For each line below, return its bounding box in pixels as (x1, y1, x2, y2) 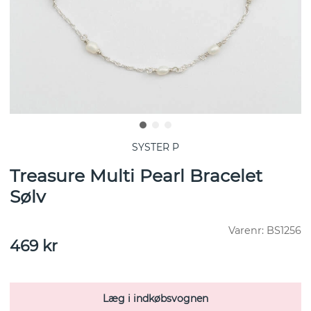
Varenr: (228, 224, 267, 237)
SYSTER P (132, 141, 179, 154)
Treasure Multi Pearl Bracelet (10, 165, 262, 187)
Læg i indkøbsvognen (103, 292, 208, 305)
